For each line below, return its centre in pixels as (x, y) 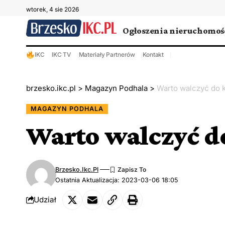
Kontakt (153, 54)
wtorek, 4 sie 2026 (52, 9)
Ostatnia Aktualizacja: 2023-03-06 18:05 (117, 180)
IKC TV (62, 54)
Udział (45, 200)
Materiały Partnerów (107, 54)
